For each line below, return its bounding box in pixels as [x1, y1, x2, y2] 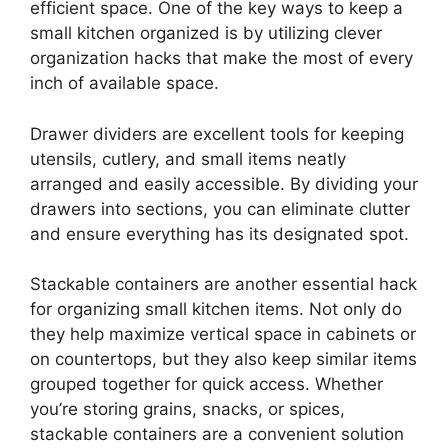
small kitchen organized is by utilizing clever [30, 23, 382, 43]
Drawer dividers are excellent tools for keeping [30, 123, 404, 144]
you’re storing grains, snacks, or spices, [30, 399, 345, 419]
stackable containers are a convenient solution [30, 424, 404, 444]
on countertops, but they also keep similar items [30, 349, 417, 369]
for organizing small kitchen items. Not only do [30, 299, 402, 319]
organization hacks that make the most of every [30, 48, 413, 68]
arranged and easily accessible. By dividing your [30, 173, 418, 194]
